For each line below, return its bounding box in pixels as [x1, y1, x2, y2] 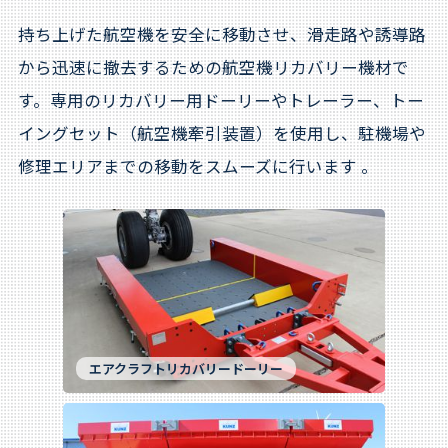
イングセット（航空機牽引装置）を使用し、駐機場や [17, 120, 426, 145]
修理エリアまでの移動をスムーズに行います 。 [17, 153, 378, 178]
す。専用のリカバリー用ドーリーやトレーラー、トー [17, 87, 424, 112]
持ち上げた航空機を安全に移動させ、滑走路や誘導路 [17, 21, 426, 46]
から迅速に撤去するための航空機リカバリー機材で [17, 54, 409, 79]
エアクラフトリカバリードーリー [89, 358, 283, 378]
